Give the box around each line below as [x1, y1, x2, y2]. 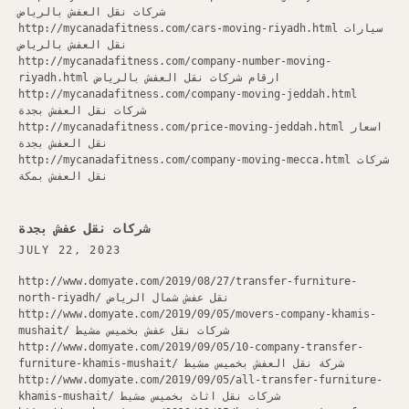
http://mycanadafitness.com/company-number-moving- [18, 55, 331, 68]
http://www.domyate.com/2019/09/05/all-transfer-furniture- [18, 373, 383, 386]
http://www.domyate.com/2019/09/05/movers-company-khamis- [18, 308, 376, 320]
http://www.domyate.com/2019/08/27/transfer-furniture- [18, 275, 357, 288]
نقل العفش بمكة [18, 170, 108, 183]
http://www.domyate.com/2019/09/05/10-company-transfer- [18, 341, 363, 353]
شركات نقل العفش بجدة [18, 104, 146, 117]
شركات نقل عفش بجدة [18, 221, 150, 236]
